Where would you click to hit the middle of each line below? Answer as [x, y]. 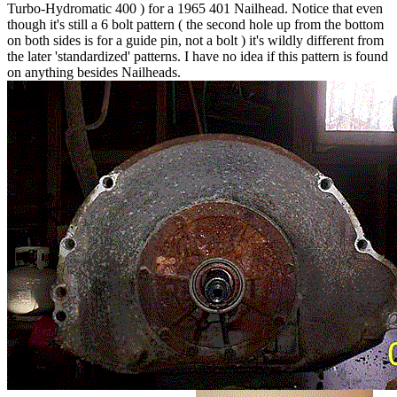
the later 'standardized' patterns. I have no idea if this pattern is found [198, 56]
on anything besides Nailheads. [94, 72]
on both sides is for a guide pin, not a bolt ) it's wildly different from [195, 40]
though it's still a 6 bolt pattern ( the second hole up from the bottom [195, 24]
